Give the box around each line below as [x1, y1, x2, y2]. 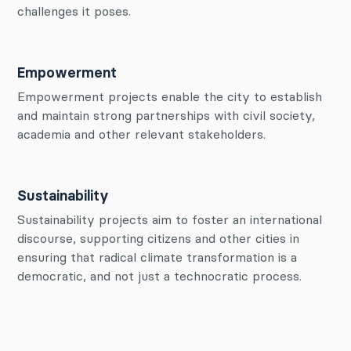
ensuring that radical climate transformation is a [17, 249, 297, 265]
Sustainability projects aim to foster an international [17, 212, 322, 227]
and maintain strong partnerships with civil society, [17, 107, 315, 123]
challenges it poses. [17, 3, 131, 19]
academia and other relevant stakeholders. [17, 126, 266, 142]
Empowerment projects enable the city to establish [17, 89, 322, 104]
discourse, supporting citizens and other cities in [17, 230, 299, 246]
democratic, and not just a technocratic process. [17, 268, 302, 284]
